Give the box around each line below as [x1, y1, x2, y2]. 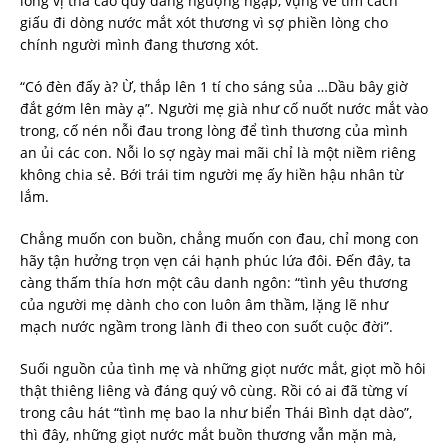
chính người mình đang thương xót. [20, 35, 259, 55]
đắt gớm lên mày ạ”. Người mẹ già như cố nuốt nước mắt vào [20, 99, 428, 119]
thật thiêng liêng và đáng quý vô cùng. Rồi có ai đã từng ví [20, 381, 408, 401]
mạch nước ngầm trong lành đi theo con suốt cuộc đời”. [20, 317, 393, 337]
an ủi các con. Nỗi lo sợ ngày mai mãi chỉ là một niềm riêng [20, 143, 416, 163]
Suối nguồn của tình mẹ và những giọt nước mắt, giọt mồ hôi [20, 359, 426, 379]
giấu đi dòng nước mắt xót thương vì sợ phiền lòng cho [20, 13, 388, 33]
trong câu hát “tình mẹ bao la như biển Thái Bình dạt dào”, [20, 403, 412, 423]
